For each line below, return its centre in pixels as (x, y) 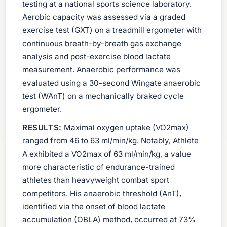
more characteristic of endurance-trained (99, 167)
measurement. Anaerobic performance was (101, 69)
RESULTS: (42, 128)
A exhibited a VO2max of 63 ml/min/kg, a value (107, 154)
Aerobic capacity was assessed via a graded (104, 17)
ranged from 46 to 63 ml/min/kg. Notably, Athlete (110, 141)
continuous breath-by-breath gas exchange (102, 43)
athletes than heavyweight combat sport (96, 180)
